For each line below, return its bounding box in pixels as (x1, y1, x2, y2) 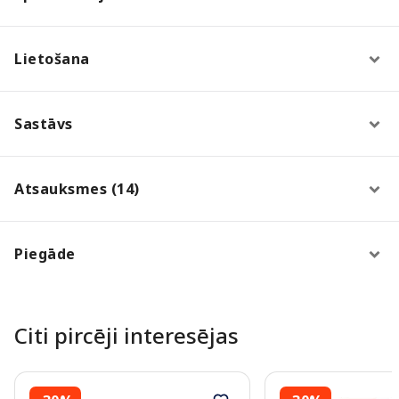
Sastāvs (14, 113, 73, 134)
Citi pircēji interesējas (14, 320, 239, 350)
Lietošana (14, 48, 90, 69)
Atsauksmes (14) (14, 178, 140, 199)
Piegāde (14, 243, 76, 264)
